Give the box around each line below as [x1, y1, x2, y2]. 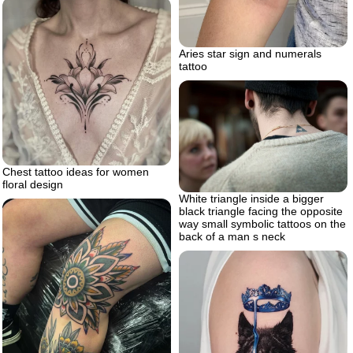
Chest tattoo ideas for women [2, 165, 149, 178]
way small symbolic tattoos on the [179, 217, 346, 231]
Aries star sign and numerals [179, 46, 321, 60]
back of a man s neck [179, 230, 285, 243]
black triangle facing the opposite [179, 205, 343, 218]
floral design [2, 177, 63, 191]
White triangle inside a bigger [179, 192, 324, 206]
